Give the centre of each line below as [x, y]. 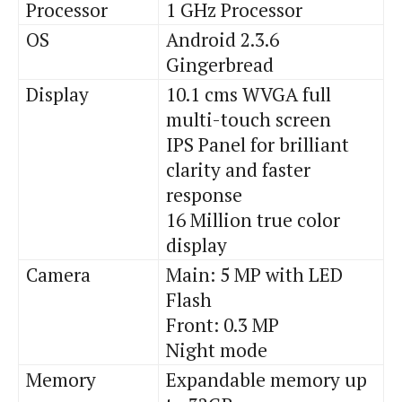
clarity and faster [238, 170]
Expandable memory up [267, 380]
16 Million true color [253, 220]
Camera [58, 275]
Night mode [217, 350]
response [204, 195]
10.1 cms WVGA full [249, 95]
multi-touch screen [249, 120]
